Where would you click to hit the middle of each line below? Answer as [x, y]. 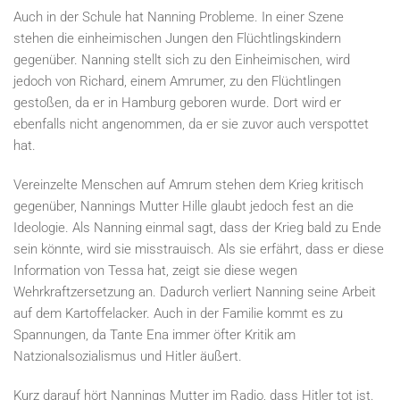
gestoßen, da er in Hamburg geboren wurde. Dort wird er [177, 103]
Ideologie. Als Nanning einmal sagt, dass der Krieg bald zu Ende [197, 228]
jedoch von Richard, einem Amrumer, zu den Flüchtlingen [177, 81]
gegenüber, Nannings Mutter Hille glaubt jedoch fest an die [183, 206]
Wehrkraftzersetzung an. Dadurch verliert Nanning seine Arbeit [195, 292]
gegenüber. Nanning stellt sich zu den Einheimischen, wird [182, 60]
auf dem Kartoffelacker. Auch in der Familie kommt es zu [178, 313]
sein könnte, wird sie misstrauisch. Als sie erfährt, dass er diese [199, 249]
